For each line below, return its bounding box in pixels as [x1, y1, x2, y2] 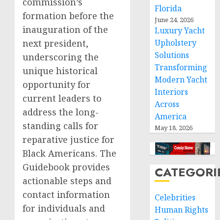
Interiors [155, 86, 189, 97]
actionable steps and [23, 175, 111, 187]
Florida [155, 3, 182, 14]
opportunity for [23, 79, 90, 91]
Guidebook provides [23, 161, 110, 173]
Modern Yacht [155, 74, 208, 85]
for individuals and [23, 202, 105, 215]
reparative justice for [23, 134, 114, 146]
